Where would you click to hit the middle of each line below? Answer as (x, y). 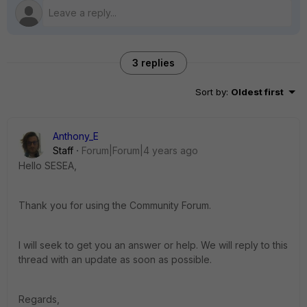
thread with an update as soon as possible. (115, 260)
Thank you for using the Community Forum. (115, 206)
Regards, (39, 299)
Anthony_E (76, 136)
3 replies (153, 63)
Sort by (211, 92)
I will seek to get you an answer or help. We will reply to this (153, 245)
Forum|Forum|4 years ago (140, 151)
